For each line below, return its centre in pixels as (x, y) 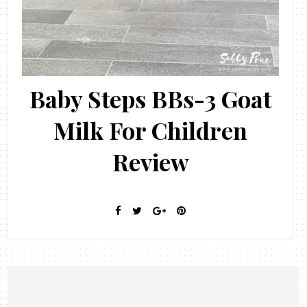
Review (150, 161)
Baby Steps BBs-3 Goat (151, 98)
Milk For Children (151, 130)
